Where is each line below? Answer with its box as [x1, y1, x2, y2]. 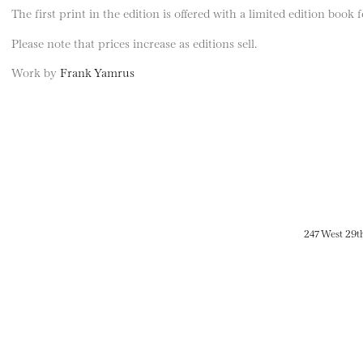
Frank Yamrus [60, 64, 135, 80]
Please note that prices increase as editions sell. [11, 34, 257, 50]
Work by [11, 64, 60, 80]
